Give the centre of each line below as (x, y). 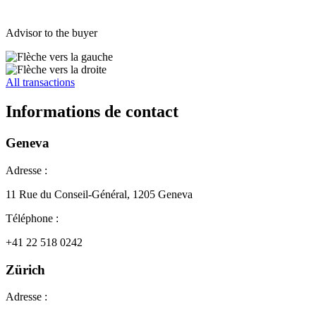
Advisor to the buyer (51, 32)
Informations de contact (92, 112)
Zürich (25, 269)
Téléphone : (32, 219)
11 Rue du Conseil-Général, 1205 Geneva (99, 195)
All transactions (40, 82)
